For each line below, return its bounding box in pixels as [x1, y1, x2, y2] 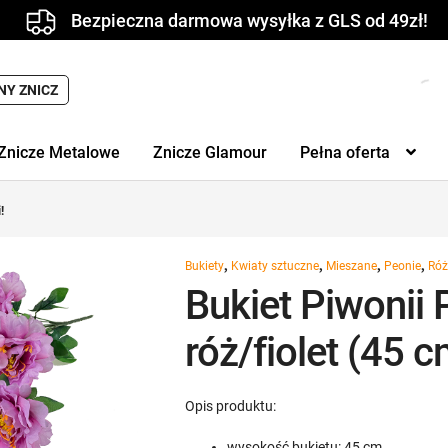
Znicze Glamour [153, 143, 267, 162]
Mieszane [326, 259, 378, 273]
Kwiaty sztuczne [231, 259, 320, 273]
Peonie [384, 259, 422, 273]
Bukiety [185, 259, 225, 273]
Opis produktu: [185, 398, 277, 414]
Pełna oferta [300, 143, 390, 162]
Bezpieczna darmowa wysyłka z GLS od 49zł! [70, 9, 428, 31]
